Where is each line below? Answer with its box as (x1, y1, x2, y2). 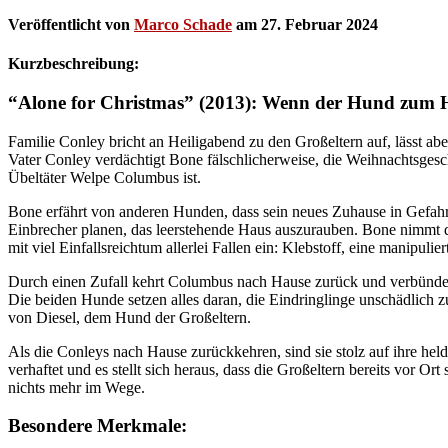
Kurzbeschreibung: (8, 55, 139, 73)
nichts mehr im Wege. (8, 378, 145, 396)
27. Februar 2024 (261, 15, 378, 33)
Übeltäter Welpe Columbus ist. (8, 168, 201, 186)
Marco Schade (134, 15, 232, 33)
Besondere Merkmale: (8, 415, 187, 437)
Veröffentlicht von (8, 15, 134, 33)
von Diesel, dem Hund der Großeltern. (8, 308, 251, 326)
